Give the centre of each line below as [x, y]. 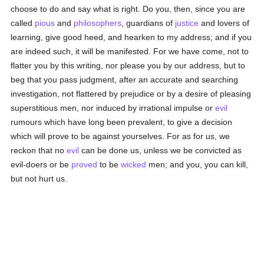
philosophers [98, 23]
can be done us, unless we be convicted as [161, 150]
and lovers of [224, 23]
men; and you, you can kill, [197, 164]
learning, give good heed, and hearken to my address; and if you [131, 37]
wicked [134, 164]
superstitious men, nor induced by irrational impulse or [113, 108]
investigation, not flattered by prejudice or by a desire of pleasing [131, 94]
